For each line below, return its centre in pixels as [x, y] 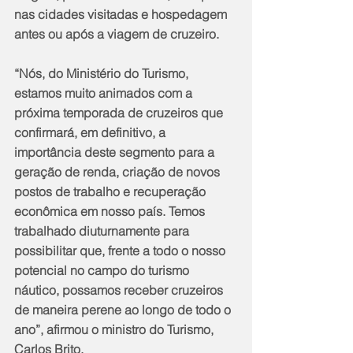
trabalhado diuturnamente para [103, 230]
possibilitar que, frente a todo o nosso [121, 250]
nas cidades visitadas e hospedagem [122, 14]
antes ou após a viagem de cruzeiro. [117, 33]
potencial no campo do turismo [103, 270]
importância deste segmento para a [116, 152]
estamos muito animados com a [105, 93]
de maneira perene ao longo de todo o [124, 309]
